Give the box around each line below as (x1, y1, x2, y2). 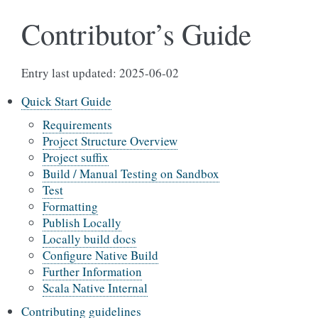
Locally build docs (43, 231, 136, 247)
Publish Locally (43, 214, 121, 231)
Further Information (43, 263, 142, 280)
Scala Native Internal (43, 280, 148, 296)
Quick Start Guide (21, 93, 111, 109)
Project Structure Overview (43, 133, 177, 149)
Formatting (43, 198, 98, 214)
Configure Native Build (43, 247, 158, 263)
